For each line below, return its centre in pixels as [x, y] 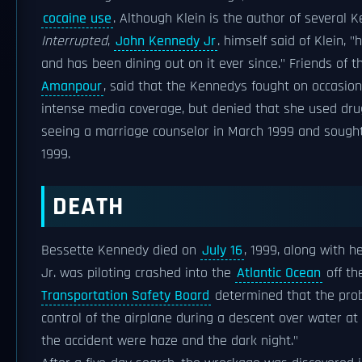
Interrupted [74, 41]
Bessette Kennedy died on [121, 250]
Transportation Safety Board [125, 296]
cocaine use [77, 19]
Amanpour [72, 86]
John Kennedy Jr [166, 41]
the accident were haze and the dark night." [170, 341]
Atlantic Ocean [279, 273]
